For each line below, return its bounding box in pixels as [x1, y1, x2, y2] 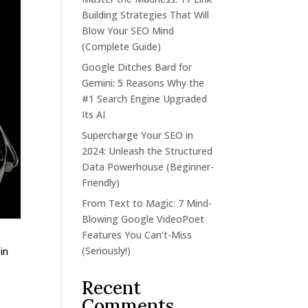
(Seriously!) [82, 244, 131, 257]
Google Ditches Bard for [82, 60, 192, 74]
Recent [82, 276, 142, 299]
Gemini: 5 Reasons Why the [82, 76, 205, 89]
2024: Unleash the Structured [82, 144, 213, 157]
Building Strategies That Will [82, 8, 210, 21]
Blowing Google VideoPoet [82, 212, 205, 225]
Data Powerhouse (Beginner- [82, 160, 214, 173]
